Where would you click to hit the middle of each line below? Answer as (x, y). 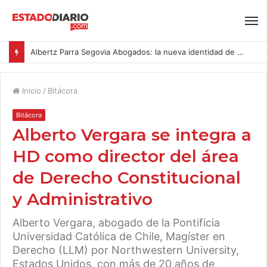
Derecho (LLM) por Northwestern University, (126, 250)
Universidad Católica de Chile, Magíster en (119, 236)
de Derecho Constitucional (127, 178)
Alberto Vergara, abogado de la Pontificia (116, 223)
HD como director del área (126, 156)
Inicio (30, 91)
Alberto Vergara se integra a (132, 135)
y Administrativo (83, 199)
